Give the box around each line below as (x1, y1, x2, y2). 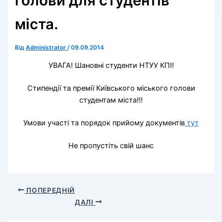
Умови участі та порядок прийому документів (23, 118, 185, 127)
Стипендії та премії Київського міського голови (27, 83, 195, 93)
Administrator (26, 44, 68, 52)
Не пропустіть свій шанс (68, 141, 154, 150)
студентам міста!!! (79, 95, 143, 105)
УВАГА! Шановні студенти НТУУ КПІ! (48, 61, 174, 70)
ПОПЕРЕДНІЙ (24, 186, 75, 194)
